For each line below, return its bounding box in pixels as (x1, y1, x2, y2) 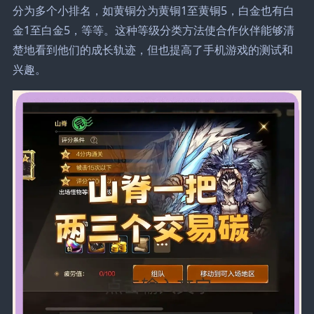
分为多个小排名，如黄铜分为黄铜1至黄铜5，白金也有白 (12, 2, 294, 18)
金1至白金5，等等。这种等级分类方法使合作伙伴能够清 (12, 22, 294, 38)
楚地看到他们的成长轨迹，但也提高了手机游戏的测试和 (12, 41, 293, 57)
